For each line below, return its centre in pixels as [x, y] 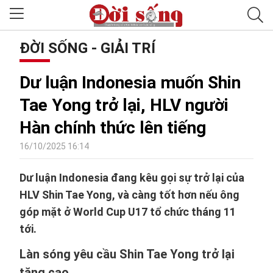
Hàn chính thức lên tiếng [113, 128]
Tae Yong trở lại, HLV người [124, 105]
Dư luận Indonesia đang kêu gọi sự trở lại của [132, 178]
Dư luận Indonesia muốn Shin [130, 83]
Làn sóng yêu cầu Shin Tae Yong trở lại [127, 254]
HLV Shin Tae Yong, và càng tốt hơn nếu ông [129, 195]
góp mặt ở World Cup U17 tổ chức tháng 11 [128, 212]
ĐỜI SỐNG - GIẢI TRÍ [87, 48]
